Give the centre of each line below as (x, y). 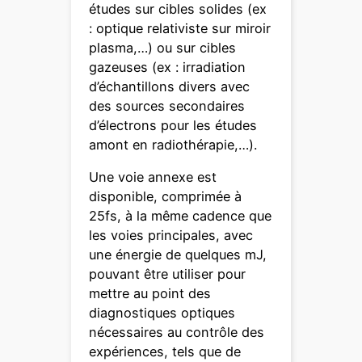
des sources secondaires (167, 105)
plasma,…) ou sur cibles (163, 47)
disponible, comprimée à (166, 197)
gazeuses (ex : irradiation (168, 67)
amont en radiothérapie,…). (175, 144)
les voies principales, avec (171, 236)
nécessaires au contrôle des (177, 333)
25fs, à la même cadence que (181, 216)
